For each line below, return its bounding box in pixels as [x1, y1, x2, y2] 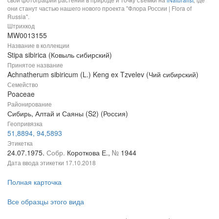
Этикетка [7, 138, 33, 147]
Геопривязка [7, 119, 43, 128]
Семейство [7, 80, 38, 88]
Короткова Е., [67, 147, 112, 157]
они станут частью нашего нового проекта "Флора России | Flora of [7, 3, 192, 12]
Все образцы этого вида [7, 196, 84, 206]
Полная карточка [7, 176, 62, 187]
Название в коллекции [7, 41, 69, 49]
